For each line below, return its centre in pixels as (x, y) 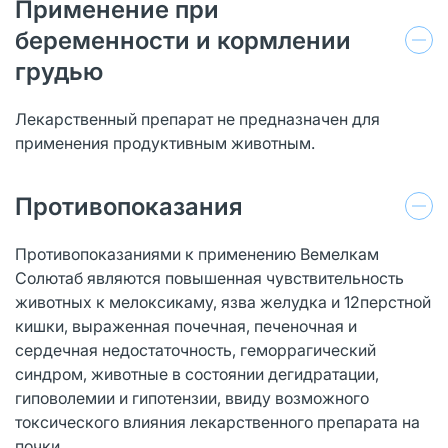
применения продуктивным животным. (165, 142)
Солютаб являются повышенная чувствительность (209, 277)
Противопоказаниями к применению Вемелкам (197, 253)
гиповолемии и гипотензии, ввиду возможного (192, 397)
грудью (59, 71)
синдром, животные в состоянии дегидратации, (197, 373)
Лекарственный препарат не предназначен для (197, 118)
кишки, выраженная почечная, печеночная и (186, 325)
